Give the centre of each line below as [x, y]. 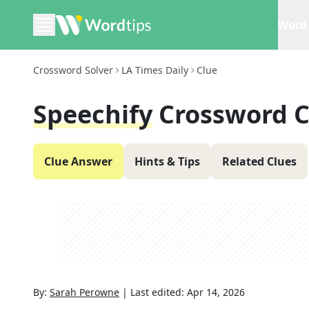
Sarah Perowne [84, 292]
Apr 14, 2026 [216, 292]
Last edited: [159, 292]
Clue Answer [78, 161]
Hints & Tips [167, 161]
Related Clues [259, 161]
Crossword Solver [73, 70]
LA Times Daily [155, 70]
